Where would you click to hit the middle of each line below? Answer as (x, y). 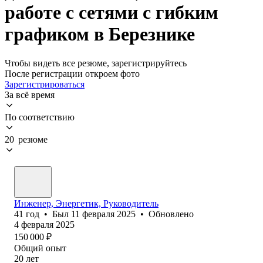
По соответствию (40, 117)
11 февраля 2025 (103, 214)
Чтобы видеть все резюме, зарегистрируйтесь (96, 63)
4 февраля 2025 (44, 224)
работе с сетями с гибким (112, 13)
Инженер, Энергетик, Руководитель (86, 203)
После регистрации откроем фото (72, 73)
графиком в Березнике (100, 34)
